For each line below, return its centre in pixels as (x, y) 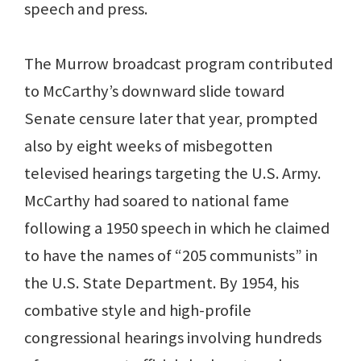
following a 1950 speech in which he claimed (177, 228)
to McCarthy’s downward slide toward (154, 91)
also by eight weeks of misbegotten (149, 146)
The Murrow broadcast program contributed (178, 64)
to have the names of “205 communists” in (171, 256)
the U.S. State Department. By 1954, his (162, 283)
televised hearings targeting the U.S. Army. (172, 174)
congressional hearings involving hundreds (173, 338)
